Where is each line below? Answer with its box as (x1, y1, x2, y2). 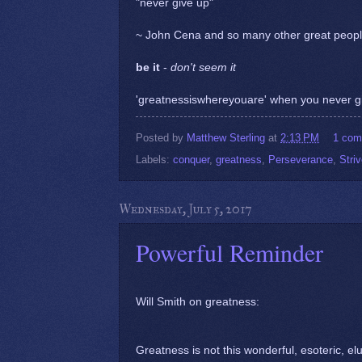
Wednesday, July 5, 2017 (119, 200, 252, 217)
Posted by (136, 131, 187, 144)
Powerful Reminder (136, 235, 323, 268)
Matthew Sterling (187, 131, 265, 144)
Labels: (136, 153, 173, 166)
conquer (173, 153, 209, 166)
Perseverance (268, 153, 333, 166)
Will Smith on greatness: (136, 296, 259, 309)
